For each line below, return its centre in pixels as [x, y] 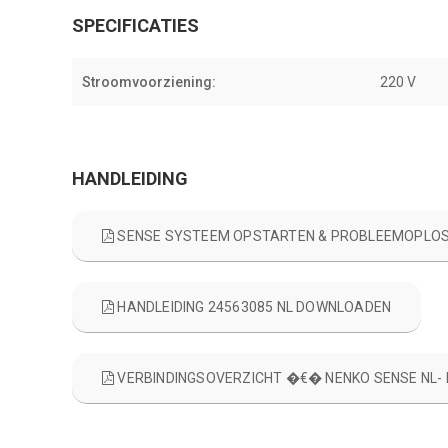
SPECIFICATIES [135, 25]
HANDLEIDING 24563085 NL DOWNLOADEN [253, 307]
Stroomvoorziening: [149, 82]
